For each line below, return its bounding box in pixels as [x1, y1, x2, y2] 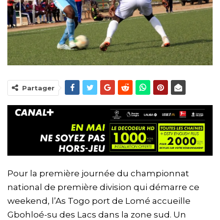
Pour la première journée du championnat [7, 168, 189, 178]
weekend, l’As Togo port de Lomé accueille [7, 195, 191, 206]
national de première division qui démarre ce [7, 182, 199, 192]
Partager [22, 84, 55, 92]
